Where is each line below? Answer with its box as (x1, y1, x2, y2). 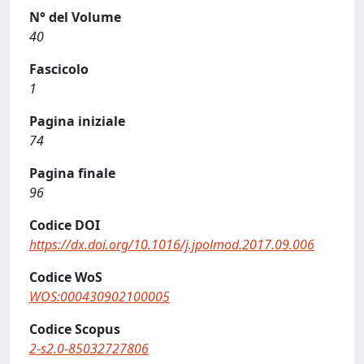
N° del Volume (29, 8, 121, 26)
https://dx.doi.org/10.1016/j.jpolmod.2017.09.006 (29, 236, 314, 253)
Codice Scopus (29, 320, 120, 338)
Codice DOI (29, 216, 100, 234)
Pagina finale (29, 164, 115, 182)
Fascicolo (29, 60, 89, 78)
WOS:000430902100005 (29, 288, 170, 305)
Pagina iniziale (29, 112, 125, 130)
